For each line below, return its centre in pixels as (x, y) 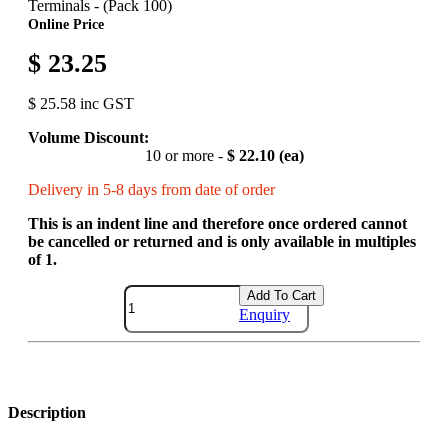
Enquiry (264, 314)
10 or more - (185, 155)
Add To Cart (281, 295)
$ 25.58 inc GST (81, 103)
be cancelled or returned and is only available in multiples (222, 241)
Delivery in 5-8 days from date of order (151, 189)
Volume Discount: (88, 137)
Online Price (66, 23)
